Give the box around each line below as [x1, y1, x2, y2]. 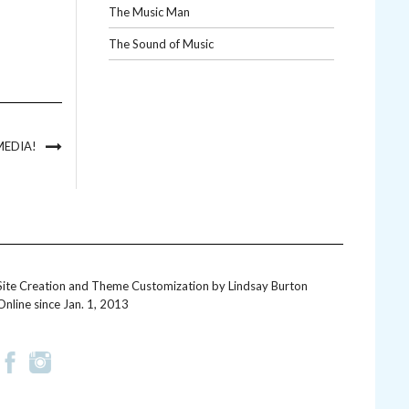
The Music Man [108, 5, 190, 19]
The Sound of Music [108, 37, 214, 51]
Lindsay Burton [228, 278, 308, 293]
